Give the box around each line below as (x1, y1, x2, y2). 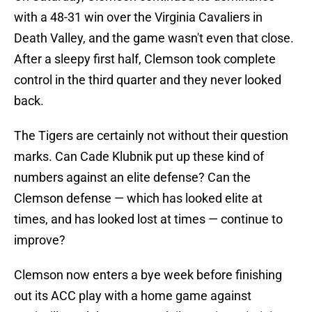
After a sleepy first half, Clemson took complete (14, 52, 276, 67)
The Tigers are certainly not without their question (14, 128, 288, 143)
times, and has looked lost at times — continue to (14, 212, 283, 227)
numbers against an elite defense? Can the (14, 170, 251, 185)
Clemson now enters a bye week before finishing (14, 267, 282, 283)
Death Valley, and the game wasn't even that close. (14, 31, 294, 46)
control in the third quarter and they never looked (14, 72, 281, 88)
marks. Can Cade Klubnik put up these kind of (14, 149, 264, 164)
